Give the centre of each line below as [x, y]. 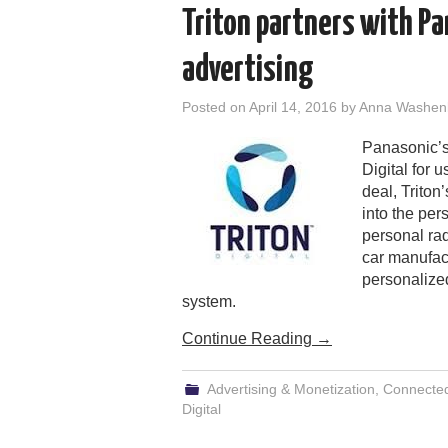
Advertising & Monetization [291, 388]
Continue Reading [249, 338]
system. [209, 301]
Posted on [215, 106]
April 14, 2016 [293, 106]
